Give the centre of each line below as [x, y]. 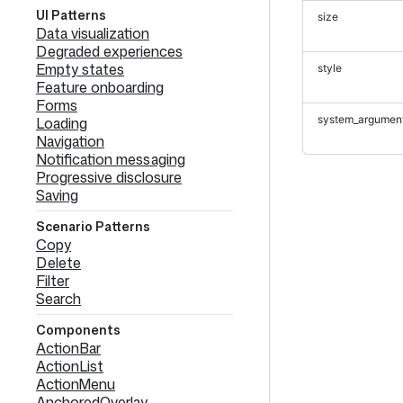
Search [58, 299]
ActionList [70, 366]
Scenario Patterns [93, 226]
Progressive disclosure [109, 177]
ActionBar [68, 348]
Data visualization [93, 33]
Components [78, 330]
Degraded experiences [109, 51]
